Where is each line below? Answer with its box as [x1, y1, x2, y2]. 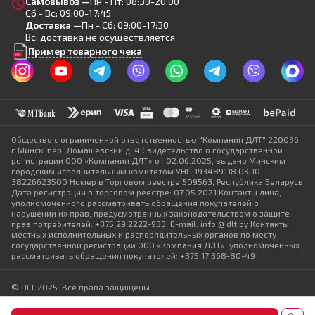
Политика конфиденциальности [11, 294, 139, 304]
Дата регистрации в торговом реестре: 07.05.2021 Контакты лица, [11, 187, 281, 197]
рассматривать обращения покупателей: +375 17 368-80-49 [11, 250, 255, 260]
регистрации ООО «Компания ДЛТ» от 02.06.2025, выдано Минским [11, 155, 285, 165]
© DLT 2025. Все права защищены [11, 282, 150, 292]
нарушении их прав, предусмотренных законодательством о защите [11, 208, 290, 218]
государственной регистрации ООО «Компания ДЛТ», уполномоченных [11, 240, 300, 250]
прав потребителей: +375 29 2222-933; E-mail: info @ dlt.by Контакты [11, 219, 289, 229]
